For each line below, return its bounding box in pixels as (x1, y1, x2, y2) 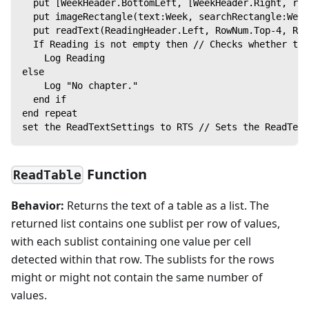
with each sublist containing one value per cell (11, 234, 251, 250)
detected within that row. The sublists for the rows (11, 252, 275, 268)
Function (83, 164, 148, 183)
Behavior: (11, 198, 64, 214)
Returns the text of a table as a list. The (64, 198, 269, 214)
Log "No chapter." (22, 79, 138, 91)
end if (22, 93, 66, 105)
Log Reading (22, 52, 105, 63)
